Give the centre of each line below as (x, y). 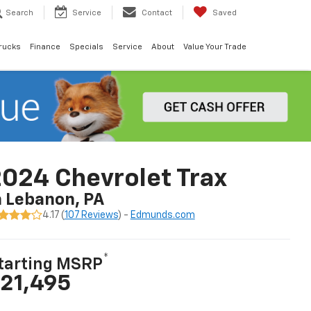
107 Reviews (91, 215)
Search (19, 13)
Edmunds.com (162, 215)
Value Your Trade (215, 48)
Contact (157, 13)
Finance (45, 48)
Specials (86, 48)
